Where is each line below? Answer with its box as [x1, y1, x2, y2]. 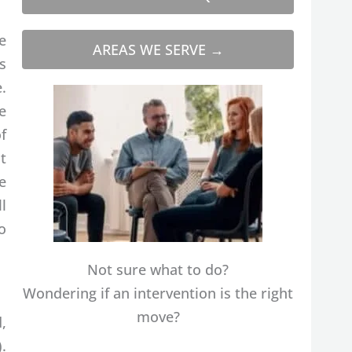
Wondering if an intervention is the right [23, 283, 294, 302]
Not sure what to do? [87, 259, 229, 279]
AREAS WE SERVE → [92, 39, 224, 59]
